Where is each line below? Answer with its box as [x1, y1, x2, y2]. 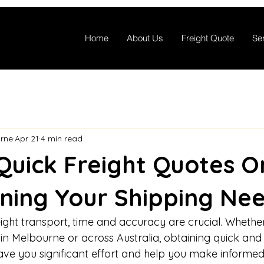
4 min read [41, 133, 82, 144]
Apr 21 [15, 133, 39, 144]
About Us [126, 32, 163, 44]
